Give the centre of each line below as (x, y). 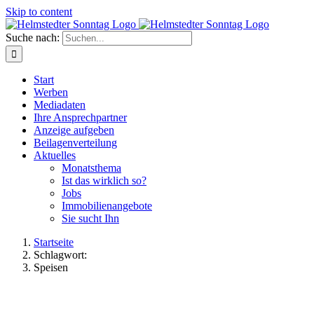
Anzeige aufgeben (74, 130)
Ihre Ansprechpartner (80, 117)
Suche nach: (33, 37)
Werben (51, 92)
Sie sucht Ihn (90, 218)
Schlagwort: (60, 255)
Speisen (51, 267)
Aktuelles (55, 155)
